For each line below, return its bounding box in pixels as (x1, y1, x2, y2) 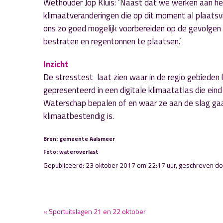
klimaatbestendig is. (43, 110, 114, 122)
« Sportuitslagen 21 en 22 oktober (43, 206, 146, 217)
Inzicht (43, 58, 68, 71)
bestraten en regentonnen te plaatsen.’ (43, 35, 181, 48)
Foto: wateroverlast (43, 147, 99, 156)
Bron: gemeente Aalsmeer (43, 134, 115, 143)
